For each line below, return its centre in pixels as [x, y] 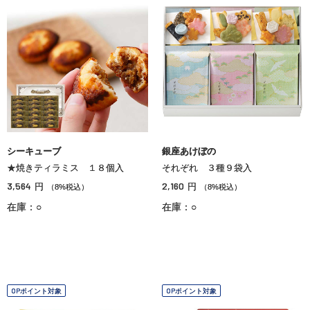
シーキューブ [34, 151]
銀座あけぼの [189, 151]
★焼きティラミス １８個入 [65, 167]
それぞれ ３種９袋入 [207, 167]
